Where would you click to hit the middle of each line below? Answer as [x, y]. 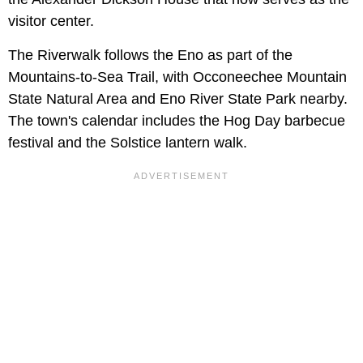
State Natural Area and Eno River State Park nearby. [178, 98]
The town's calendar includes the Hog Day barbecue [177, 120]
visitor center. [51, 21]
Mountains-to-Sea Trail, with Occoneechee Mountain [177, 77]
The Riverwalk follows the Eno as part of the [150, 55]
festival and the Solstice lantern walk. [128, 142]
